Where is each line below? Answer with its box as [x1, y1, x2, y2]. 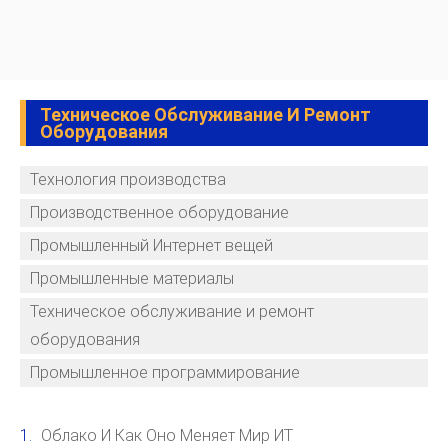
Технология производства [30, 169, 226, 189]
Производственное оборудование [30, 202, 289, 222]
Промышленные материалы [30, 268, 234, 288]
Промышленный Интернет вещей [30, 235, 273, 255]
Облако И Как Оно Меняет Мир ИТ [41, 425, 293, 445]
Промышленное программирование [30, 362, 300, 382]
